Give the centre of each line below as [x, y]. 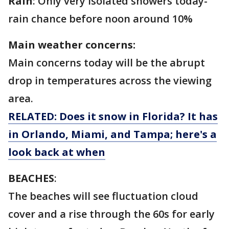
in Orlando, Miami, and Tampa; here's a [112, 134]
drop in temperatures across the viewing [110, 80]
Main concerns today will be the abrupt [107, 62]
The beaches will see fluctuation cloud [103, 196]
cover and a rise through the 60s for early [111, 214]
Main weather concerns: [72, 44]
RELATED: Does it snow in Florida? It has [113, 116]
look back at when [57, 152]
